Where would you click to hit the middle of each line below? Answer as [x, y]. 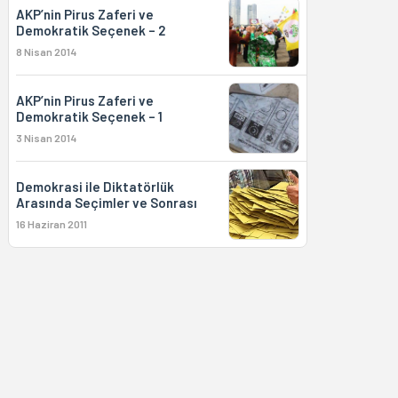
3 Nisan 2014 [46, 138]
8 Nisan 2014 [46, 52]
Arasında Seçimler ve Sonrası [106, 203]
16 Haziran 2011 [51, 224]
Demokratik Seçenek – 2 [90, 30]
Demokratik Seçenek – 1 [89, 116]
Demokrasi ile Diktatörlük [95, 187]
